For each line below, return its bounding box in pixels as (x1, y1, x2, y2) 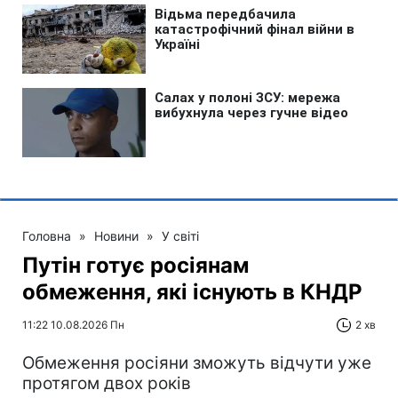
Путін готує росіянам (22, 252, 249, 278)
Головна (22, 228, 71, 243)
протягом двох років (22, 373, 191, 394)
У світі (162, 228, 199, 243)
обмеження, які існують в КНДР (22, 279, 362, 305)
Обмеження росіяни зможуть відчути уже (22, 353, 371, 373)
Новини (94, 228, 139, 243)
